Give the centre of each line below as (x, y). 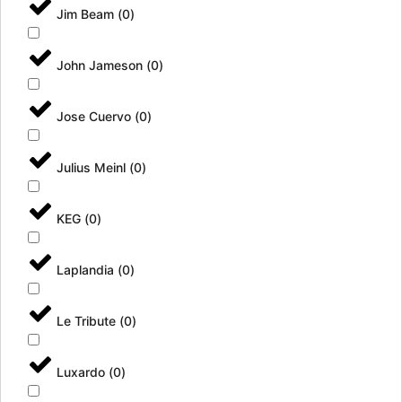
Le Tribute (88, 321)
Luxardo (83, 372)
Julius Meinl (93, 167)
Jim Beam (87, 14)
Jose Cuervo (96, 116)
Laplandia (87, 270)
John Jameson (101, 65)
